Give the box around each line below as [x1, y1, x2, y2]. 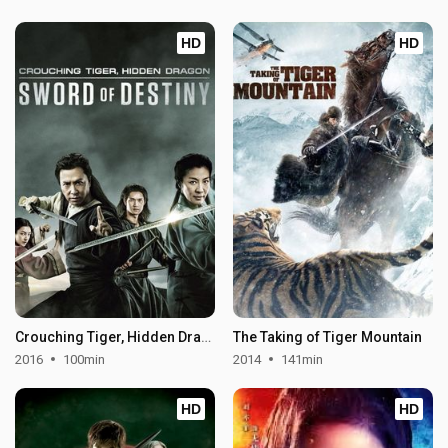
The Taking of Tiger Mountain [232, 328, 422, 345]
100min [63, 351, 106, 367]
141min [280, 351, 323, 367]
